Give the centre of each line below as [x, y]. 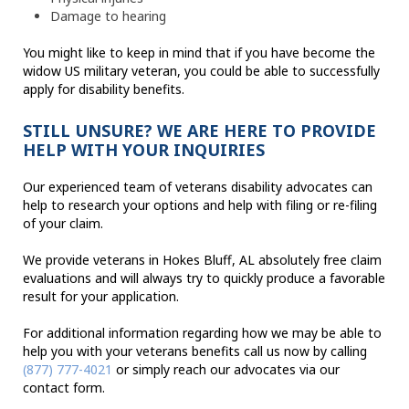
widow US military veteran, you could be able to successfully [201, 71]
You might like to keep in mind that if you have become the [199, 53]
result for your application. [101, 297]
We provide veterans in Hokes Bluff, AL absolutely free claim [202, 260]
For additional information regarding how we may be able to [202, 333]
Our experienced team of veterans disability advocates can [198, 187]
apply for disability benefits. [104, 89]
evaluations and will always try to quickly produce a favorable [204, 278]
